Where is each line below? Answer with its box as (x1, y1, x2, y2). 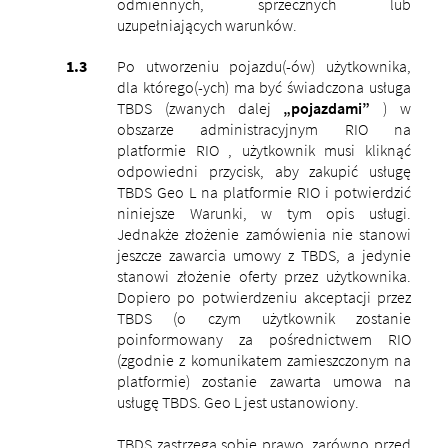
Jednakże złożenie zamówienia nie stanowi (116, 223, 412, 244)
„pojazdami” (283, 97, 371, 118)
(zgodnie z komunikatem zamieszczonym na (116, 349, 412, 370)
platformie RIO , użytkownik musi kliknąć (116, 139, 412, 160)
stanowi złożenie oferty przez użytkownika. (116, 265, 412, 286)
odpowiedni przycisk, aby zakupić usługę (116, 160, 412, 181)
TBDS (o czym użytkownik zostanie (116, 307, 412, 328)
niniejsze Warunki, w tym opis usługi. (116, 202, 412, 223)
